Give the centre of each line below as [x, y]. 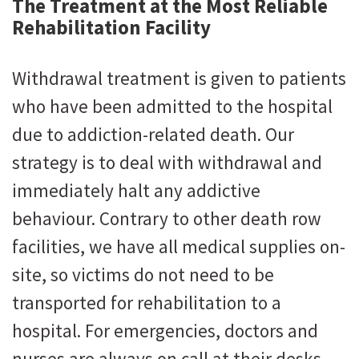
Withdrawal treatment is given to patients [179, 79]
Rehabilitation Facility [111, 28]
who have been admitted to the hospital [172, 107]
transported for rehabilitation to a [147, 303]
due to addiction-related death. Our [153, 135]
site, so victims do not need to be [143, 275]
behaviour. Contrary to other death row [167, 219]
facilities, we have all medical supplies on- [179, 247]
